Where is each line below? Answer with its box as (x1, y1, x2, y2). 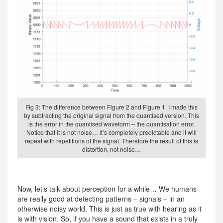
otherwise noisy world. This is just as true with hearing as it (17, 203, 202, 214)
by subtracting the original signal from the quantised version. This (24, 111, 199, 119)
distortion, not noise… (82, 144, 141, 153)
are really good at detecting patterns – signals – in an (17, 193, 185, 204)
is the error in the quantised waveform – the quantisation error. (28, 119, 195, 128)
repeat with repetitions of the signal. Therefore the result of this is (25, 136, 198, 145)
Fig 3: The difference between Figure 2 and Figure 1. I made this (25, 102, 198, 111)
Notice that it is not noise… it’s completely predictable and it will (26, 127, 197, 136)
